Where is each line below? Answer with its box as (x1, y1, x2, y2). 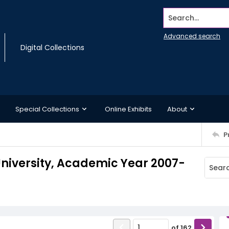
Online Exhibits (105, 104, 152, 114)
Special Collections (15, 104, 79, 114)
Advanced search (164, 32, 220, 40)
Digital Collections (20, 42, 84, 53)
